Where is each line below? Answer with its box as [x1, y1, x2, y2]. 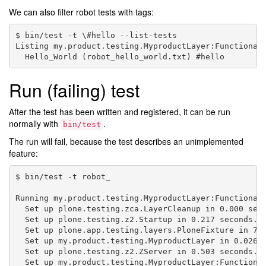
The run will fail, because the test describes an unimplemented [9, 135, 243, 148]
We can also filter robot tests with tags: [9, 6, 154, 18]
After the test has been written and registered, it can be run [9, 106, 230, 118]
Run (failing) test [9, 77, 140, 103]
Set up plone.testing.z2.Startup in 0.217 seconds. [15, 214, 258, 224]
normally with [9, 118, 61, 130]
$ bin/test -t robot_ [15, 172, 110, 181]
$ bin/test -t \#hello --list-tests [15, 30, 177, 40]
